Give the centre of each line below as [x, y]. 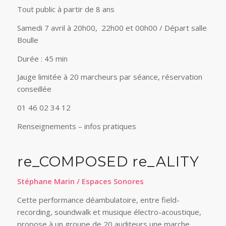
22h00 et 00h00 [129, 27]
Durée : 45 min [42, 58]
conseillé [32, 89]
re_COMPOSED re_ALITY [108, 161]
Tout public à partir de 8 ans [66, 9]
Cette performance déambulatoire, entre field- [98, 200]
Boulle [27, 40]
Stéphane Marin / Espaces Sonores [80, 181]
